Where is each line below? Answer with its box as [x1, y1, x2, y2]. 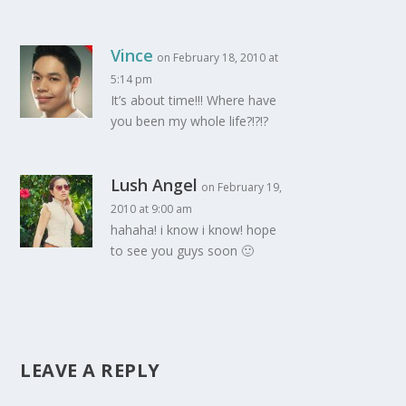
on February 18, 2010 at [157, 49, 279, 65]
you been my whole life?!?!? [111, 111, 269, 130]
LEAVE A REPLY [20, 357, 160, 382]
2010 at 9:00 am [111, 200, 193, 217]
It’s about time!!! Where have [111, 91, 277, 109]
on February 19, [201, 179, 283, 195]
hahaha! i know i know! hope [111, 220, 277, 238]
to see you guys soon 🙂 [111, 241, 255, 259]
